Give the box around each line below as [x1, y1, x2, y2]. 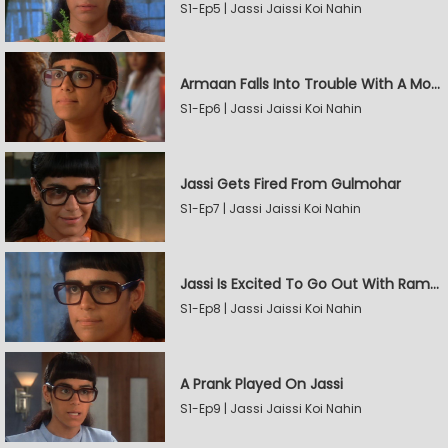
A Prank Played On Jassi [180, 374, 343, 394]
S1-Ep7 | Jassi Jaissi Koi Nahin [180, 200, 361, 217]
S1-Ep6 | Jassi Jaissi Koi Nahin [180, 100, 362, 117]
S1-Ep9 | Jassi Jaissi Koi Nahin [180, 400, 362, 417]
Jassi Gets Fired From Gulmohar [180, 174, 401, 194]
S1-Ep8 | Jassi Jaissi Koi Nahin [180, 300, 362, 317]
